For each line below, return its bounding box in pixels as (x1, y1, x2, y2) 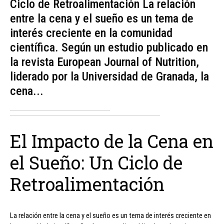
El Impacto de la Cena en (10, 129, 213, 153)
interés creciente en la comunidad (10, 26, 172, 40)
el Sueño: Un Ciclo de (10, 150, 182, 175)
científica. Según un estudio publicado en (10, 40, 208, 55)
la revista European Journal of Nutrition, (10, 55, 199, 69)
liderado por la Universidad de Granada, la (10, 69, 209, 84)
